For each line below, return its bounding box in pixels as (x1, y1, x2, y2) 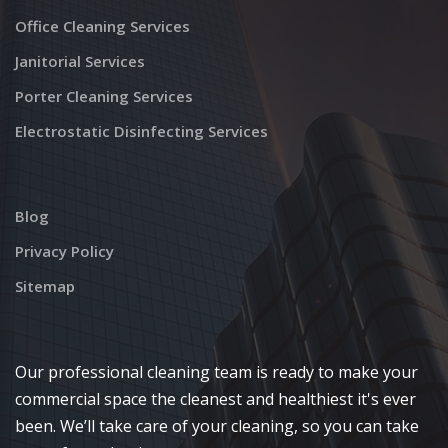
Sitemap (15, 276, 75, 297)
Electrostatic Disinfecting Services (15, 121, 268, 142)
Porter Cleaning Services (15, 86, 193, 107)
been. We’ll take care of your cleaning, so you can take (15, 415, 419, 438)
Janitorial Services (15, 51, 145, 72)
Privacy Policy (15, 241, 114, 262)
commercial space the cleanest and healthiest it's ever (15, 388, 416, 411)
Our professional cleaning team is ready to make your (15, 361, 418, 384)
